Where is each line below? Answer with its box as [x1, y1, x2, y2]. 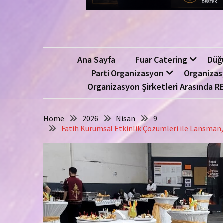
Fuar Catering [135, 54, 187, 65]
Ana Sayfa [77, 54, 115, 65]
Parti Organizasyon [91, 67, 164, 79]
